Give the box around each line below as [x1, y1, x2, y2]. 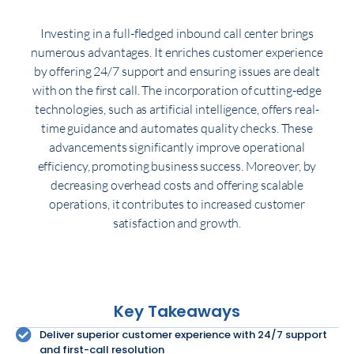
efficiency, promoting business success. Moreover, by [37, 158, 317, 175]
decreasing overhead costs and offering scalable [50, 177, 304, 194]
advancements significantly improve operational [48, 139, 306, 156]
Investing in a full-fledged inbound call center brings [40, 25, 314, 42]
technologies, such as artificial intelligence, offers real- [35, 101, 319, 118]
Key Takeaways [114, 300, 240, 323]
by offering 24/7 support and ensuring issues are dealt [33, 63, 321, 80]
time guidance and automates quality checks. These [40, 120, 314, 137]
